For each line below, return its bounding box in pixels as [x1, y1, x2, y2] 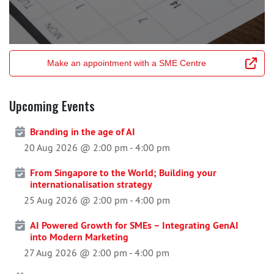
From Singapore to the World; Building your [30, 166, 217, 180]
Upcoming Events [9, 97, 95, 116]
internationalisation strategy [30, 178, 152, 191]
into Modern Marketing [30, 231, 128, 244]
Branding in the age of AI [30, 125, 135, 139]
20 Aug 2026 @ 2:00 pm [24, 141, 128, 154]
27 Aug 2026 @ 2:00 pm [24, 246, 127, 259]
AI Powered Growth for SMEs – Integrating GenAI [30, 219, 239, 232]
